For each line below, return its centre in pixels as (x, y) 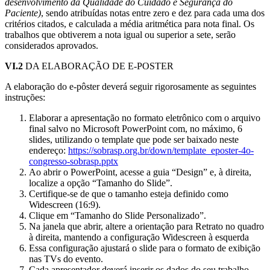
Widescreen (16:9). (65, 205)
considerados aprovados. (52, 46)
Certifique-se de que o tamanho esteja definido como (129, 194)
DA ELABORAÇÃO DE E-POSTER (98, 66)
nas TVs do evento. (66, 259)
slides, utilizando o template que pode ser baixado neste (134, 140)
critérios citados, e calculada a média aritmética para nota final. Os (130, 24)
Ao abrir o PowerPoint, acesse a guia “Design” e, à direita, (140, 172)
